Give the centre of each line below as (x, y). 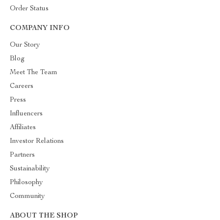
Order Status (29, 9)
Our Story (25, 45)
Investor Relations (37, 141)
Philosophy (26, 183)
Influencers (26, 114)
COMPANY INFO (40, 28)
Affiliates (23, 128)
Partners (22, 155)
